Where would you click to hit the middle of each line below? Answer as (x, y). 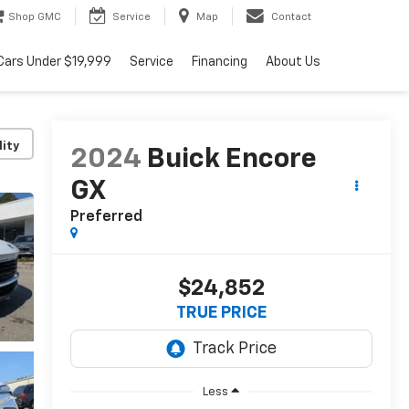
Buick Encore (231, 160)
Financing (220, 63)
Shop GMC (35, 17)
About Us (293, 63)
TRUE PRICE (221, 314)
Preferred (106, 218)
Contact (291, 17)
